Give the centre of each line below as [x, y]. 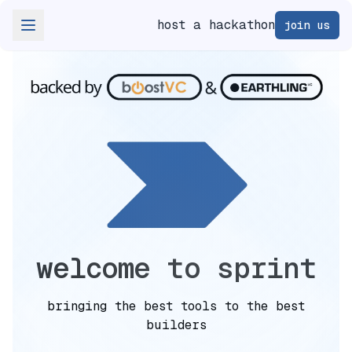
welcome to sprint [176, 269]
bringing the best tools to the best [176, 306]
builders [176, 325]
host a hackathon [216, 25]
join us [307, 25]
